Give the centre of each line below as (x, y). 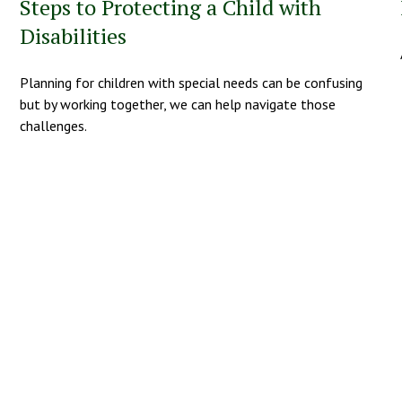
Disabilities (74, 36)
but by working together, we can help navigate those (178, 105)
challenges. (54, 126)
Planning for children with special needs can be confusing (192, 83)
